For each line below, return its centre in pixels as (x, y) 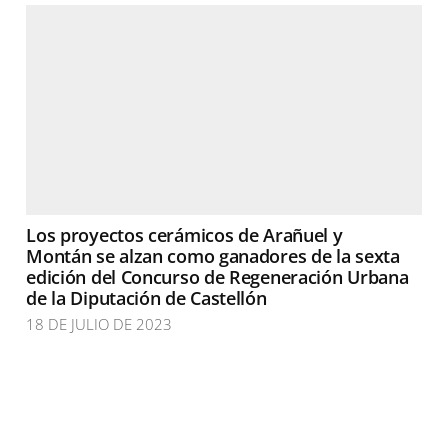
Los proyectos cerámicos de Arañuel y (184, 235)
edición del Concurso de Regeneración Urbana (217, 277)
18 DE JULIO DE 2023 (99, 324)
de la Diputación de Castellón (146, 298)
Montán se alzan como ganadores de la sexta (213, 256)
